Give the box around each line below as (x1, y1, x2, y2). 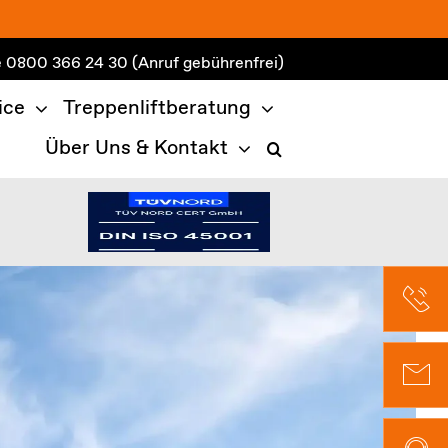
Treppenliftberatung (63, 95, 252, 122)
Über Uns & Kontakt (45, 135, 229, 162)
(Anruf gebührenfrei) (132, 53, 285, 74)
